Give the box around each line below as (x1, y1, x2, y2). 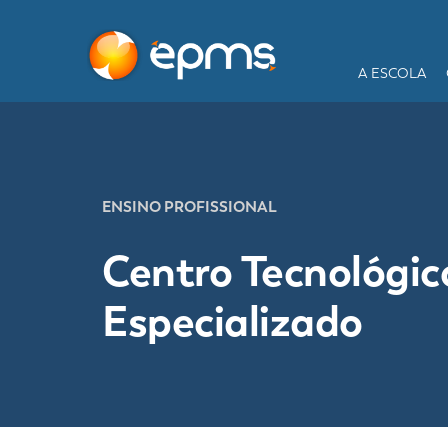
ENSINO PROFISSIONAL (102, 197, 277, 216)
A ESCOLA (358, 65, 426, 83)
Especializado (102, 295, 363, 347)
